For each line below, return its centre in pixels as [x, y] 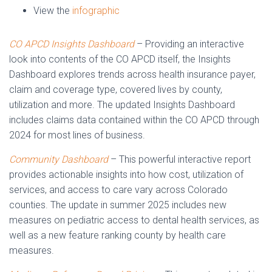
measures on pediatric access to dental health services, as [134, 220]
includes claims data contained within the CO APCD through [134, 120]
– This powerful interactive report [179, 159]
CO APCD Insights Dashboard [72, 44]
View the [53, 11]
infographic [96, 11]
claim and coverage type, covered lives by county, [116, 90]
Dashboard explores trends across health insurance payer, [132, 74]
